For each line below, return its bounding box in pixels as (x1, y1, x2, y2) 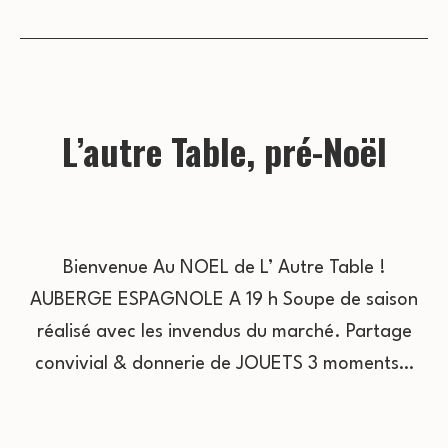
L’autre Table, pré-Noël (61, 124, 387, 177)
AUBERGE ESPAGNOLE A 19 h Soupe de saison (30, 290, 418, 309)
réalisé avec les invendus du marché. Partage (36, 322, 412, 341)
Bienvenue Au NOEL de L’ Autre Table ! (62, 258, 386, 277)
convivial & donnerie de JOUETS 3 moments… (34, 354, 414, 373)
